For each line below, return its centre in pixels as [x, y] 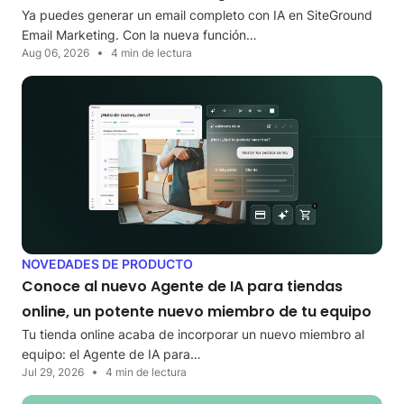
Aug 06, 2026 [55, 53]
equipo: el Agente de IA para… [111, 353]
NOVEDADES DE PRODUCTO [107, 263]
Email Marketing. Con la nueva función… [139, 35]
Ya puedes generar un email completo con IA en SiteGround [197, 15]
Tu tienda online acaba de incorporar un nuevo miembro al [193, 334]
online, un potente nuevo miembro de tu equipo [197, 311]
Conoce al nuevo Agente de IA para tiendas [182, 286]
